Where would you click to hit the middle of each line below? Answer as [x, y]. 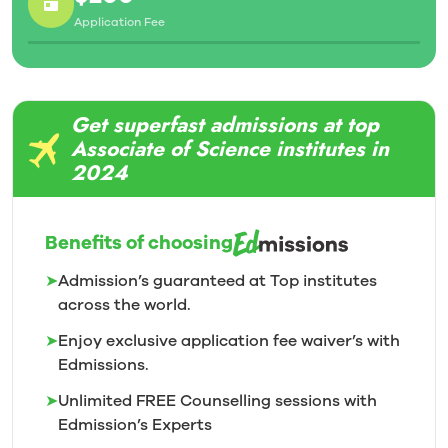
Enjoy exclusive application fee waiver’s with [229, 341]
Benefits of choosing [139, 243]
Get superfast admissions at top [225, 125]
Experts [182, 425]
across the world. [124, 305]
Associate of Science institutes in [230, 149]
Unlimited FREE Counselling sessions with [217, 401]
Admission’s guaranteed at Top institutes [217, 281]
